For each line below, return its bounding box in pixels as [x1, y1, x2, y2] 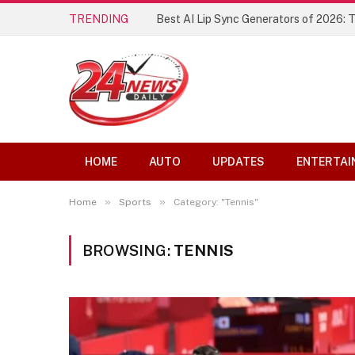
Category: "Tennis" [174, 197, 258, 208]
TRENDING [69, 12, 128, 25]
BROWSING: [82, 242, 174, 259]
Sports [119, 197, 151, 208]
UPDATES [212, 155, 265, 168]
